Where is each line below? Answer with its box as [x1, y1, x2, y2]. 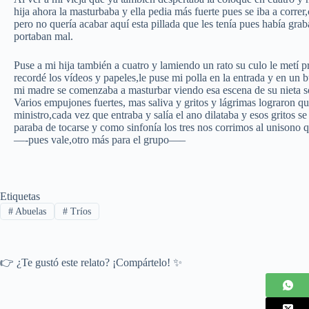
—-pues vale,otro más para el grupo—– [14, 134, 186, 146]
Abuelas [12, 206, 46, 217]
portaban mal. [14, 30, 73, 43]
